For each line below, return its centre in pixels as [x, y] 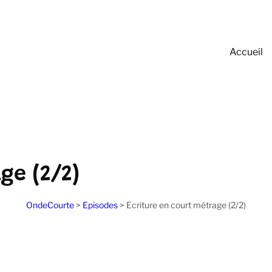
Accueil [246, 52]
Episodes [100, 205]
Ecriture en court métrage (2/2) [186, 205]
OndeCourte [50, 205]
